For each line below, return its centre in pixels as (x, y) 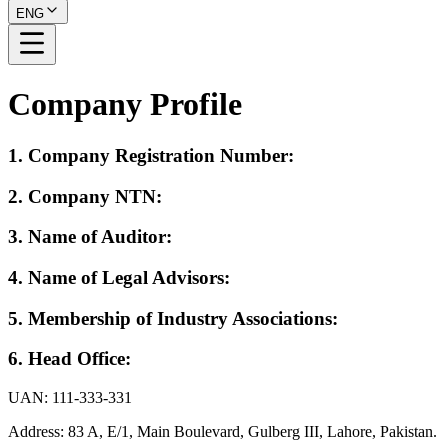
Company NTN (92, 196)
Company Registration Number (158, 155)
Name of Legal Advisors (126, 278)
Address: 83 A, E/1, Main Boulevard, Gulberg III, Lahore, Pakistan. (222, 432)
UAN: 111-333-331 (70, 398)
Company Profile (125, 104)
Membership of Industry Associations (180, 318)
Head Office (76, 359)
